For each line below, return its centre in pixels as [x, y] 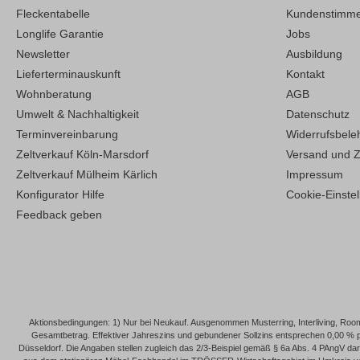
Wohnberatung [54, 94]
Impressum [315, 175]
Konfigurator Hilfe [60, 195]
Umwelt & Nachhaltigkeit [78, 115]
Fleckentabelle [53, 14]
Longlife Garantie [60, 34]
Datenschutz [318, 115]
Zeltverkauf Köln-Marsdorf [82, 155]
